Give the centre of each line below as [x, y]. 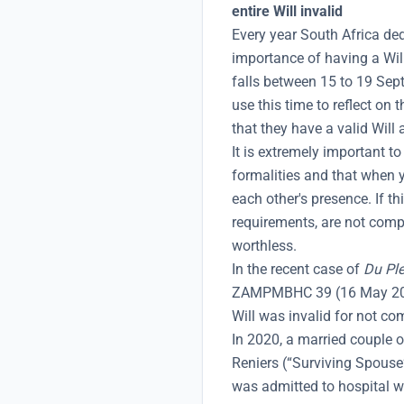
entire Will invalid [287, 11]
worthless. [266, 245]
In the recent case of [298, 269]
